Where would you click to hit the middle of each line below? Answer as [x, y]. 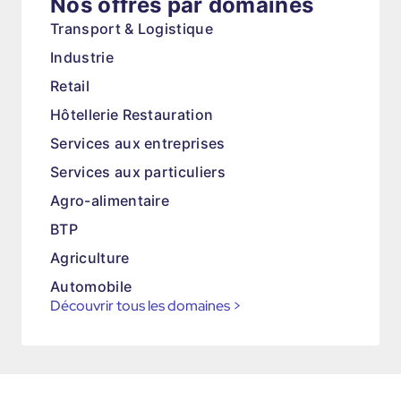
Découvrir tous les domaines [140, 306]
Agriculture [90, 258]
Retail [70, 86]
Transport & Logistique [132, 29]
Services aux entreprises [138, 143]
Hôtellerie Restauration [132, 115]
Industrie [82, 57]
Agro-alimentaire [110, 200]
